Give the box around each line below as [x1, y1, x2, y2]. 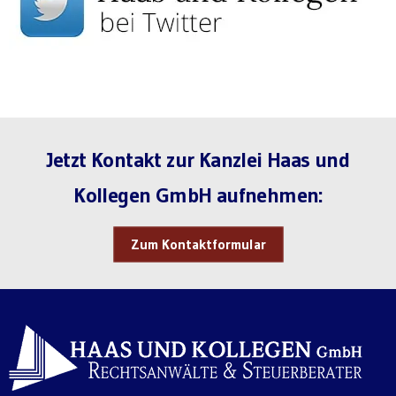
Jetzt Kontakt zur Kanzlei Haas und [46, 146, 350, 172]
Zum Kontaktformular [130, 234, 266, 253]
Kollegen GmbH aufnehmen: [73, 181, 323, 208]
